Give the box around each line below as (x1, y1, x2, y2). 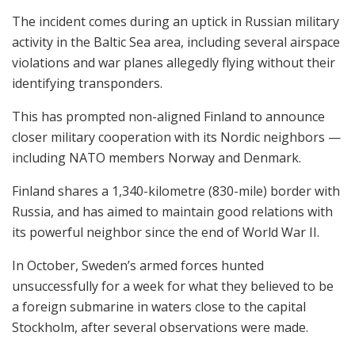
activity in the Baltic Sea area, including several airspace (12, 33, 340, 52)
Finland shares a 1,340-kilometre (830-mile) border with (12, 182, 340, 200)
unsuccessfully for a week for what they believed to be (12, 277, 334, 296)
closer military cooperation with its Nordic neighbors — (12, 128, 341, 147)
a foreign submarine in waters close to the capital (12, 298, 306, 316)
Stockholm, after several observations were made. (12, 319, 308, 337)
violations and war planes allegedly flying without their (12, 54, 335, 72)
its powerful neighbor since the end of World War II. (12, 223, 319, 242)
